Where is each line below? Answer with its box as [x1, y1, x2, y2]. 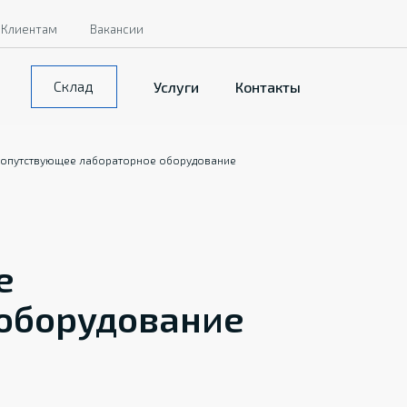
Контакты [235, 77, 301, 95]
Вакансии [90, 22, 144, 36]
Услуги [154, 77, 199, 95]
